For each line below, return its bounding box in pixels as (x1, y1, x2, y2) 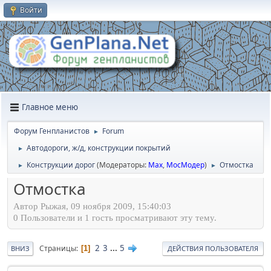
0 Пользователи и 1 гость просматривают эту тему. (13, 213, 217, 223)
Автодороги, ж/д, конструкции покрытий (27, 142, 171, 153)
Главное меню (22, 102, 78, 113)
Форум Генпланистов (14, 125, 90, 136)
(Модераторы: (97, 159, 148, 170)
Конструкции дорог (27, 159, 95, 170)
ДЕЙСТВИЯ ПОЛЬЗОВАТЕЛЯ (168, 244, 258, 253)
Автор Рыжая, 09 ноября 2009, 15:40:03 (13, 201, 171, 212)
